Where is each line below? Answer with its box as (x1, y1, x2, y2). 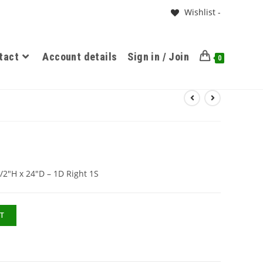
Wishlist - (184, 6, 221, 18)
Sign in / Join (127, 50, 189, 63)
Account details (42, 50, 117, 63)
